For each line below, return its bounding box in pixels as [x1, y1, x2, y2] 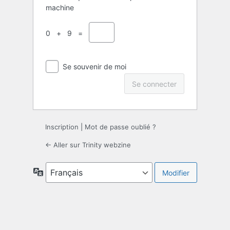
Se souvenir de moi [63, 62, 126, 71]
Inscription [45, 123, 79, 131]
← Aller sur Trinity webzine [45, 141, 131, 149]
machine [46, 3, 74, 12]
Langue [43, 167, 68, 176]
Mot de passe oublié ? [85, 123, 156, 131]
